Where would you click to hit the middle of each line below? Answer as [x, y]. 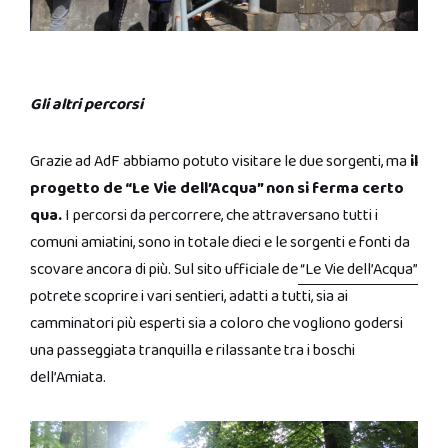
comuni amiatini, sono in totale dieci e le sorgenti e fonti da [220, 242]
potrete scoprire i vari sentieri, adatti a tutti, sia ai [189, 296]
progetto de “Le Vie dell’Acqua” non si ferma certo [217, 188]
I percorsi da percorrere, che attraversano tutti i [220, 215]
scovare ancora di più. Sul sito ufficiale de [164, 269]
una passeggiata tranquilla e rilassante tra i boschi [192, 350]
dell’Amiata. [68, 377]
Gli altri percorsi [86, 104]
